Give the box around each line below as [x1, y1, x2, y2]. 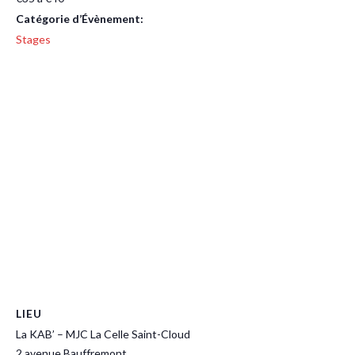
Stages [16, 32, 51, 46]
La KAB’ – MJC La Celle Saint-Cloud [16, 327, 190, 341]
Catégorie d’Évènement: [16, 12, 143, 25]
